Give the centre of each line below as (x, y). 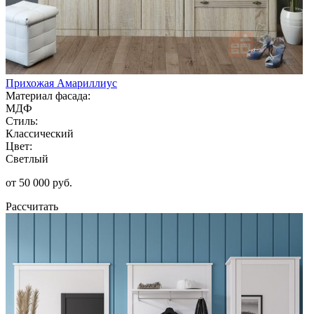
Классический (40, 133)
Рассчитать (32, 206)
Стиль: (22, 121)
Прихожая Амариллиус (61, 83)
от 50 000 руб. (39, 182)
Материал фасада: (48, 95)
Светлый (27, 158)
